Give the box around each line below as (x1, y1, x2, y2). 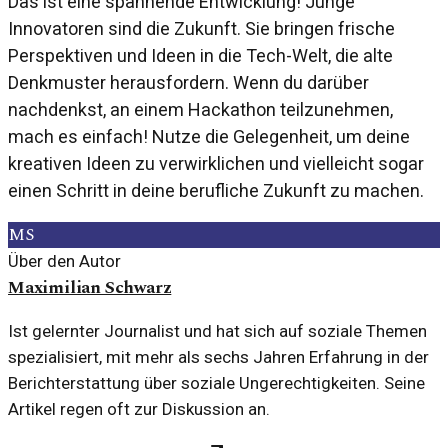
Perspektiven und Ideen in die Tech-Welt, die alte (8, 45, 393, 67)
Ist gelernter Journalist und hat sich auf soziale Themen (8, 321, 427, 342)
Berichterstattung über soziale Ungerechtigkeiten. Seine (8, 373, 425, 394)
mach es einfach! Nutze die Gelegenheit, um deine (8, 126, 410, 148)
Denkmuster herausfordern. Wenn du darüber (8, 72, 369, 94)
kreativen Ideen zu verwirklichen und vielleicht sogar (8, 153, 424, 175)
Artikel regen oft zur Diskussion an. (8, 399, 270, 420)
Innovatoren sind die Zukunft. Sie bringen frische (8, 18, 395, 40)
